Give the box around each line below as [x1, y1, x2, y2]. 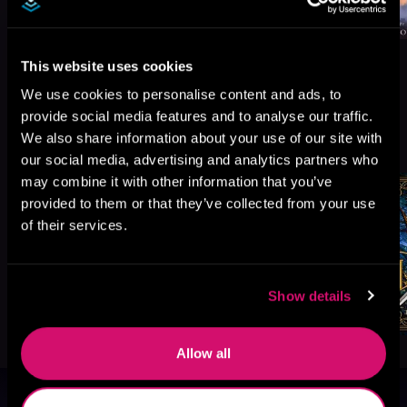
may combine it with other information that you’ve [21, 174, 333, 190]
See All [318, 134, 357, 150]
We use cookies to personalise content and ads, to [21, 86, 342, 103]
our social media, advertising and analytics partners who [21, 152, 378, 168]
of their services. [21, 217, 127, 233]
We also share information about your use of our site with [21, 130, 382, 146]
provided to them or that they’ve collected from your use [21, 195, 375, 212]
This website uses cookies [21, 57, 194, 74]
